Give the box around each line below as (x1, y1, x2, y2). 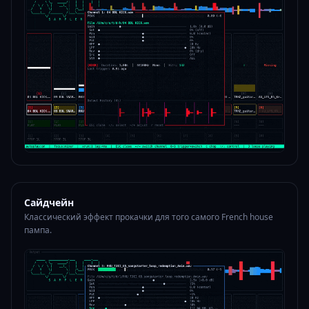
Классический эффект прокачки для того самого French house (24, 211, 273, 223)
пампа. (24, 224, 52, 237)
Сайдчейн (24, 196, 74, 210)
